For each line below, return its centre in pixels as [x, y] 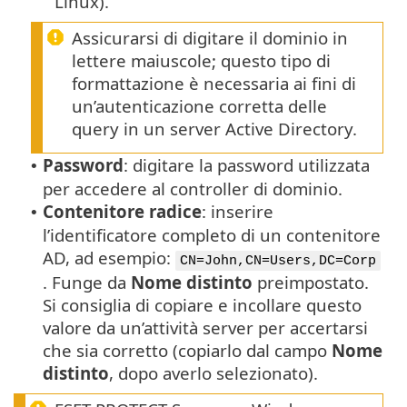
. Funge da [87, 283]
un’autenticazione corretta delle [199, 106]
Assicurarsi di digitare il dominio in [210, 38]
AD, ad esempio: [109, 258]
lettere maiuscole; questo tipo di [201, 61]
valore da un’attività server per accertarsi [205, 328]
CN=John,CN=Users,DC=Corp [278, 261]
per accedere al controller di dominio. [193, 189]
